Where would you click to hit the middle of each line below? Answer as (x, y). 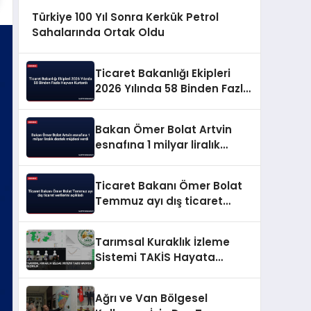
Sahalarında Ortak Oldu (98, 32)
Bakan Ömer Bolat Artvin (163, 130)
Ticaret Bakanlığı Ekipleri (163, 74)
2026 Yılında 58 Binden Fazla (173, 89)
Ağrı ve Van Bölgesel (151, 299)
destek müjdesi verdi (153, 160)
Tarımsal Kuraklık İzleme (162, 242)
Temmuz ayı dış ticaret (159, 201)
